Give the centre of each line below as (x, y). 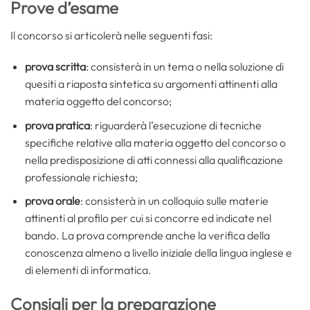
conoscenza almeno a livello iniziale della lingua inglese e (158, 253)
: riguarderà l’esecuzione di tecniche (175, 125)
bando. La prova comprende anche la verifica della (147, 236)
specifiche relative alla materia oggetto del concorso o (155, 142)
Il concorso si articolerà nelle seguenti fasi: (111, 35)
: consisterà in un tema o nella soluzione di (184, 67)
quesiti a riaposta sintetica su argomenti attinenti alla (151, 84)
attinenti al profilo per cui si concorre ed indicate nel (148, 218)
